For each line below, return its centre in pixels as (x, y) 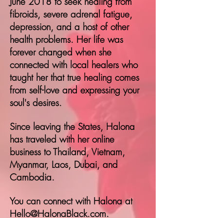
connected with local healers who (74, 64)
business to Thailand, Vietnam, (67, 152)
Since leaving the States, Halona (72, 126)
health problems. (43, 39)
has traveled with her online (62, 139)
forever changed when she (61, 52)
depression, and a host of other (69, 27)
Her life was (100, 39)
